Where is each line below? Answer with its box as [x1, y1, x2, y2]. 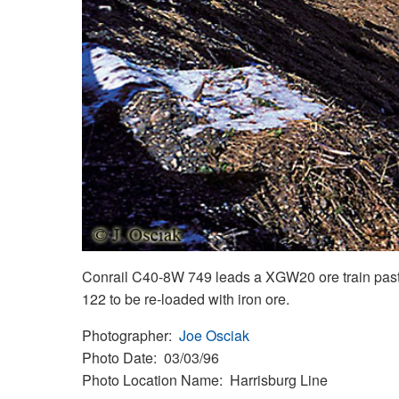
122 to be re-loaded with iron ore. [82, 288, 289, 309]
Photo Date [82, 346, 153, 368]
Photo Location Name [82, 369, 219, 390]
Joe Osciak [179, 324, 249, 346]
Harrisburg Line [230, 369, 328, 390]
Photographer [82, 324, 168, 346]
